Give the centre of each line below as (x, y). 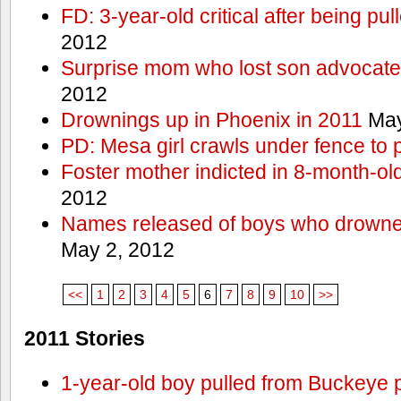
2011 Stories (85, 339)
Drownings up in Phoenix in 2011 (211, 120)
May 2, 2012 (117, 250)
